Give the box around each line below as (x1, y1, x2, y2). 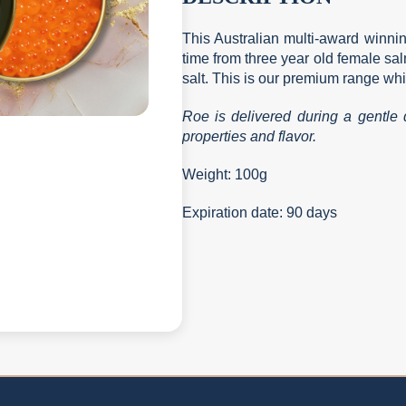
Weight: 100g (181, 167, 267, 182)
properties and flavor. (181, 129, 316, 144)
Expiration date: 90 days (181, 205, 337, 220)
